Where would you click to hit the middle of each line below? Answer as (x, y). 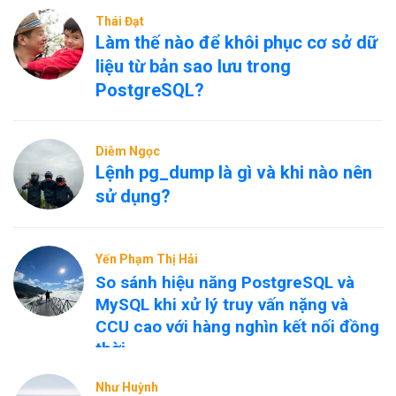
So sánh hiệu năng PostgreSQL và (225, 282)
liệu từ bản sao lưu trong (193, 66)
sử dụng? (133, 196)
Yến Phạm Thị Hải (147, 259)
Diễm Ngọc (128, 151)
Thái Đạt (120, 21)
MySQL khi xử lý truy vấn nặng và (222, 305)
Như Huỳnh (127, 387)
